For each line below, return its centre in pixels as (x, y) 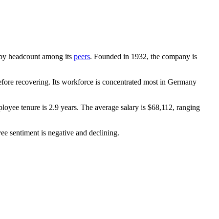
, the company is (172, 56)
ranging (187, 107)
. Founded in (110, 56)
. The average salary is (112, 107)
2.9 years (63, 107)
